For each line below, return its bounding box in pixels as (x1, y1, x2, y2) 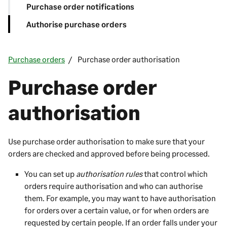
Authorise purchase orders (26, 19, 127, 29)
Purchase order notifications (26, 2, 134, 12)
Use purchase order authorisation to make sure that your (8, 136, 205, 146)
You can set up (24, 168, 76, 178)
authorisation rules (76, 168, 142, 178)
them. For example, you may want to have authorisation (24, 193, 216, 203)
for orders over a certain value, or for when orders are (24, 205, 209, 215)
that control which (142, 168, 208, 178)
